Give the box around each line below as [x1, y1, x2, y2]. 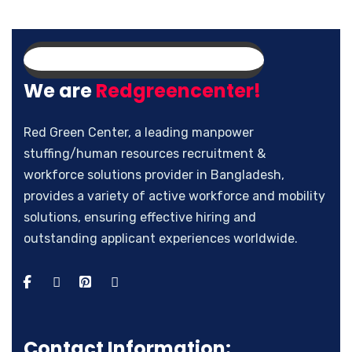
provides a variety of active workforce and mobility [24, 189, 325, 204]
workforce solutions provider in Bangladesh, [24, 167, 284, 183]
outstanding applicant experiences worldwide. [24, 231, 298, 247]
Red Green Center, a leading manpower [24, 125, 254, 141]
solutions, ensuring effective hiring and [24, 210, 256, 225]
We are [24, 78, 96, 104]
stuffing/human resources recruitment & [24, 146, 266, 162]
